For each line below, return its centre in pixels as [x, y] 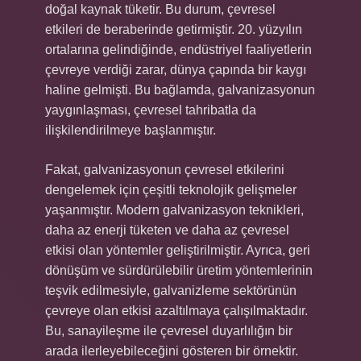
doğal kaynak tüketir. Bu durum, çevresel [160, 9]
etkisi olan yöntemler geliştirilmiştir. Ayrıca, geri [178, 250]
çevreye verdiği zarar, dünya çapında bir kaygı [176, 70]
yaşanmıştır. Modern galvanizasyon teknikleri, [174, 210]
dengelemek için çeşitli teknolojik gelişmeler [171, 190]
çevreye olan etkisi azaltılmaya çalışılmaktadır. [176, 311]
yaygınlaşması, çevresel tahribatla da [151, 110]
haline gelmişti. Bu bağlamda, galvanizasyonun [180, 90]
